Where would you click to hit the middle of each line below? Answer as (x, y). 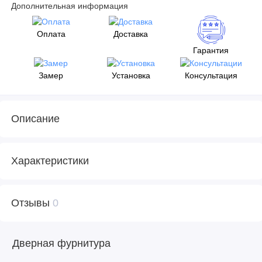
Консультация (211, 75)
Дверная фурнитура (61, 244)
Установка (131, 75)
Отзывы (32, 203)
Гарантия (211, 51)
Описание (35, 119)
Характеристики (50, 161)
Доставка (131, 34)
